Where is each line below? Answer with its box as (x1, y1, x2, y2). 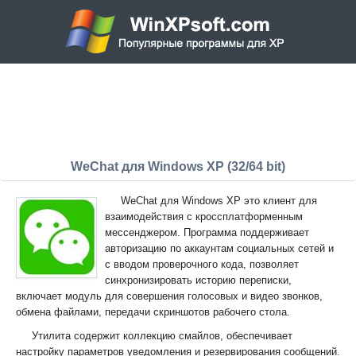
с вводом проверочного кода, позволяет (105, 258, 299, 270)
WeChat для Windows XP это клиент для (121, 195, 317, 207)
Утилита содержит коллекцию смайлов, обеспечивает (32, 330, 292, 342)
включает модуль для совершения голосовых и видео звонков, (16, 290, 323, 302)
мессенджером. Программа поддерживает (105, 226, 309, 238)
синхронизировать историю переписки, (105, 274, 292, 286)
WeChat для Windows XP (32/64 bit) (71, 160, 285, 173)
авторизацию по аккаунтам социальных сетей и (105, 242, 334, 254)
